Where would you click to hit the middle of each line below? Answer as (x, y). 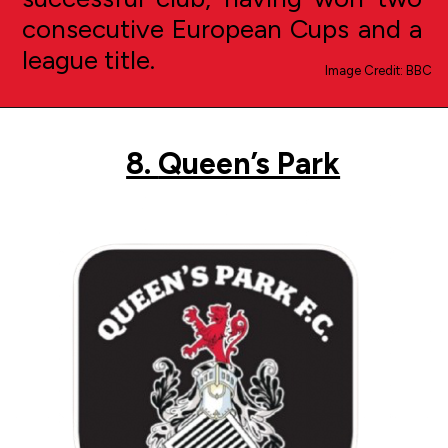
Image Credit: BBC (379, 71)
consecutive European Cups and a (221, 29)
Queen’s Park (249, 164)
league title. (88, 60)
